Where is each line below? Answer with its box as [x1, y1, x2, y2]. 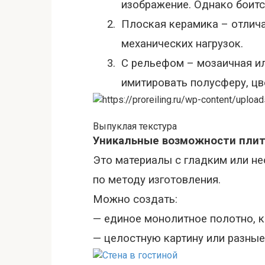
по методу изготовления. [93, 173, 221, 186]
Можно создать [93, 193, 175, 206]
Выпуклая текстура [93, 121, 177, 132]
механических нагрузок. [121, 37, 243, 50]
